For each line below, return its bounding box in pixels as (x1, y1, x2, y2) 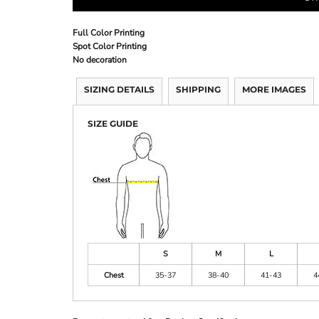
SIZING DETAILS (84, 84, 155, 95)
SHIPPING (176, 84, 221, 95)
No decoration (73, 54, 127, 66)
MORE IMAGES (242, 84, 306, 95)
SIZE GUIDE (88, 118, 138, 129)
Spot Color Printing (73, 41, 147, 52)
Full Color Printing (73, 27, 145, 38)
